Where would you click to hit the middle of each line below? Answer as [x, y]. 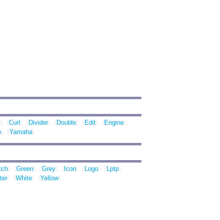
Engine [114, 123]
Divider [38, 123]
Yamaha [21, 132]
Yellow [49, 178]
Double [66, 123]
